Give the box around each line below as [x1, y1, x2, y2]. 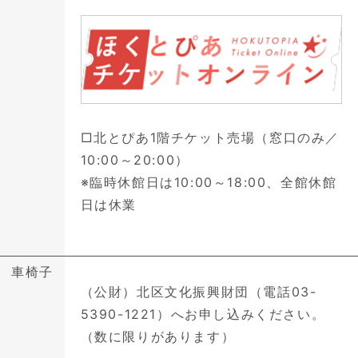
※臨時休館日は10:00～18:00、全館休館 [80, 174, 337, 191]
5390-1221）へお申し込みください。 [80, 306, 326, 323]
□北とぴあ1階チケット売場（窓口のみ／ [80, 129, 340, 146]
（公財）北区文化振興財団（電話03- [80, 284, 317, 300]
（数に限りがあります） [80, 328, 236, 345]
